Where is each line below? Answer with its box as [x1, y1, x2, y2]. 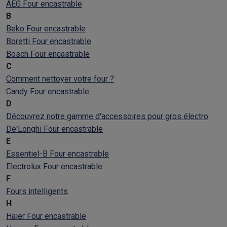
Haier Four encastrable [6, 211, 86, 221]
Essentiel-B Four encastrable [6, 149, 109, 159]
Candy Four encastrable [6, 87, 89, 96]
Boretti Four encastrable [6, 36, 91, 46]
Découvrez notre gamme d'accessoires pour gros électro [6, 111, 208, 121]
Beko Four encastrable [6, 24, 86, 33]
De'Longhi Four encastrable [6, 124, 103, 134]
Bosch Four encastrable [6, 49, 90, 59]
